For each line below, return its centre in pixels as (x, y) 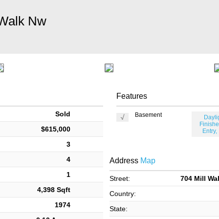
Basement (149, 115)
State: (119, 209)
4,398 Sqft (54, 190)
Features (131, 96)
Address (124, 161)
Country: (123, 194)
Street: (120, 178)
